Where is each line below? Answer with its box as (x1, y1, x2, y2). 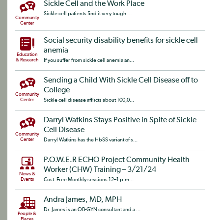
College (44, 86, 70, 94)
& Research (16, 57, 38, 62)
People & (18, 211, 36, 216)
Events (20, 177, 34, 182)
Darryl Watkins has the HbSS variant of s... (44, 137, 137, 142)
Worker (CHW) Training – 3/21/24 (44, 166, 156, 174)
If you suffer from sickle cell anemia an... (44, 57, 134, 63)
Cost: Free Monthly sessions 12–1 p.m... (44, 177, 134, 182)
